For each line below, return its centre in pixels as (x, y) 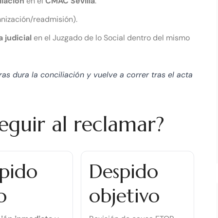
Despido (124, 171)
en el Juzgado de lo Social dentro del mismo (111, 37)
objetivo (125, 195)
